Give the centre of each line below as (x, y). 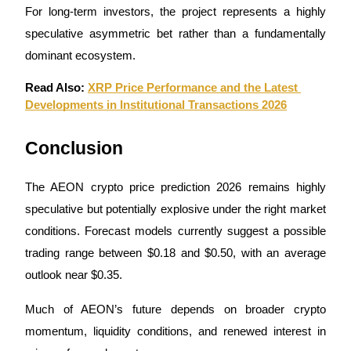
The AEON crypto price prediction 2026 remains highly (175, 187)
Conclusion (74, 148)
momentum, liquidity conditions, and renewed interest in (175, 331)
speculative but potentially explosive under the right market (175, 209)
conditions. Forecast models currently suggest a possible (175, 231)
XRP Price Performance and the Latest (193, 87)
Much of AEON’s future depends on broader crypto (175, 309)
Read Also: (56, 87)
